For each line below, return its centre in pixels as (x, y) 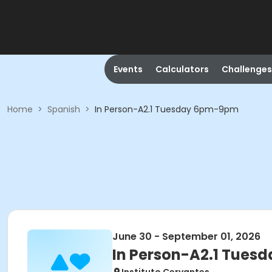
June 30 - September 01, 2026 (186, 236)
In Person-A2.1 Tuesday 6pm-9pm (167, 109)
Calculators (182, 69)
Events (128, 69)
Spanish (64, 109)
